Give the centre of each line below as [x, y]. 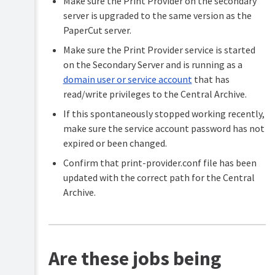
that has [211, 79]
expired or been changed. [115, 143]
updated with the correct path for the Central [159, 178]
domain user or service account [127, 79]
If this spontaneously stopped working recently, [164, 114]
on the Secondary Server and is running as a [153, 65]
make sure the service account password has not [164, 129]
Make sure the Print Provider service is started [159, 50]
